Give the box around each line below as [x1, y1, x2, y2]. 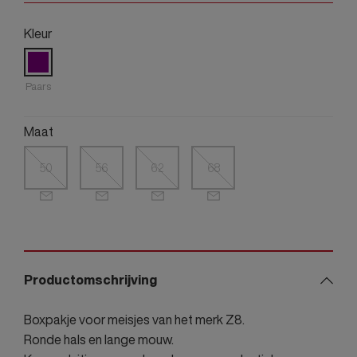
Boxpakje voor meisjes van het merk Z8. [24, 310, 245, 330]
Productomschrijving [24, 270, 157, 290]
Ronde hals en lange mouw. [24, 330, 174, 350]
